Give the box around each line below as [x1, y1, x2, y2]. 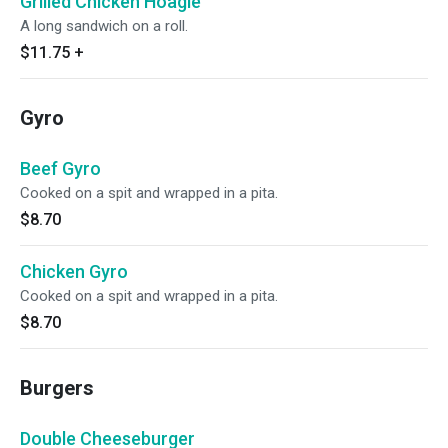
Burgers [20, 376, 94, 400]
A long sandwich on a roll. [20, 17, 188, 35]
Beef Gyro [20, 158, 101, 179]
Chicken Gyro [20, 261, 128, 282]
